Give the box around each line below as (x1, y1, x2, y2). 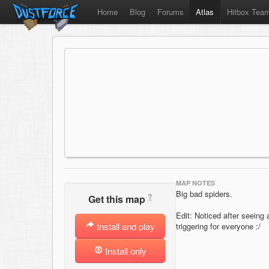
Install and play (94, 220, 155, 233)
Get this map (88, 192, 148, 207)
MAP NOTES (176, 178, 215, 187)
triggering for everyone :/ (176, 220, 261, 232)
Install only (102, 244, 147, 258)
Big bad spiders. (176, 188, 232, 199)
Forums (157, 6, 184, 17)
